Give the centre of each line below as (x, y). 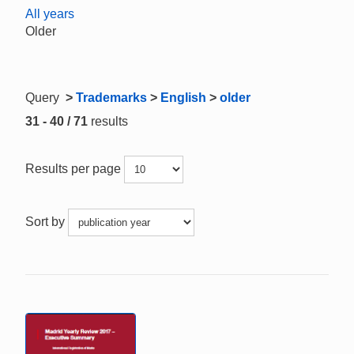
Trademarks (111, 98)
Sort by (47, 221)
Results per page (75, 168)
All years (50, 14)
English (183, 98)
